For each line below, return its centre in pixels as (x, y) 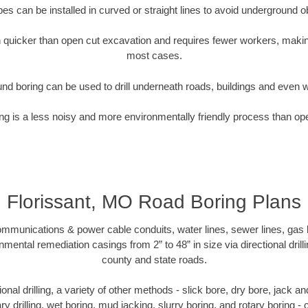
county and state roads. (154, 259)
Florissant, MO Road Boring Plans (154, 201)
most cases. (154, 56)
